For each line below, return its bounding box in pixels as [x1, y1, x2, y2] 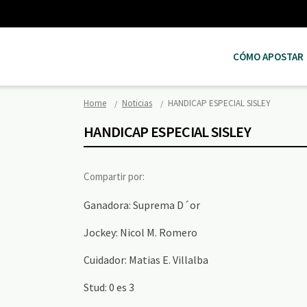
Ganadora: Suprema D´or [84, 198, 200, 212]
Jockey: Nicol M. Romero [84, 225, 197, 239]
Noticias [122, 97, 152, 109]
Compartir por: [84, 170, 145, 183]
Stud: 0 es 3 [84, 280, 134, 294]
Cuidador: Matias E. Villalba [84, 253, 208, 267]
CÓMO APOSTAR [233, 50, 304, 63]
